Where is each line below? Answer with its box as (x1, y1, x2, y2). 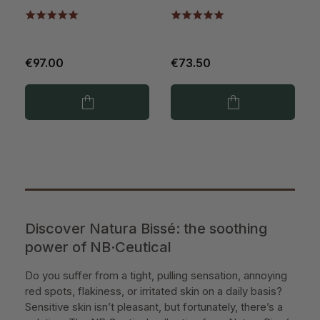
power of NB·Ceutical (25, 239, 171, 256)
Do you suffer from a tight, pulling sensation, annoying (25, 269, 287, 283)
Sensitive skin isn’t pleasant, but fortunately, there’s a (25, 300, 283, 314)
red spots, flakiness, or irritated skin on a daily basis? (25, 284, 282, 299)
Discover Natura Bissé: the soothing (25, 220, 267, 238)
